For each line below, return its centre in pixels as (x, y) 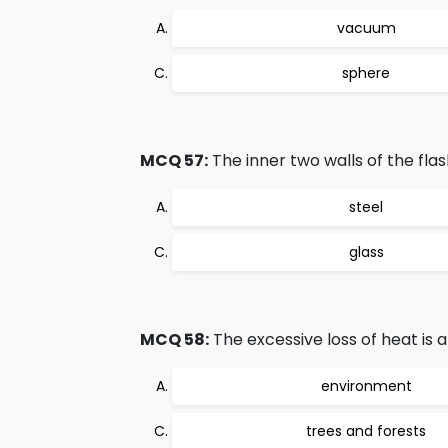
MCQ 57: (174, 160)
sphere (366, 73)
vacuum (366, 28)
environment (366, 386)
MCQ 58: (174, 339)
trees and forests (366, 431)
